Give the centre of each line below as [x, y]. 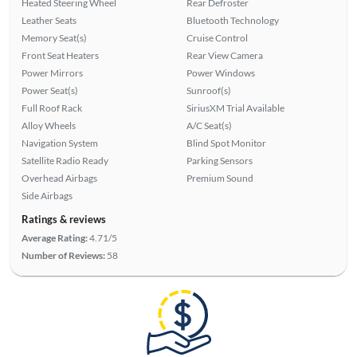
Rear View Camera [225, 55]
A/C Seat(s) [209, 125]
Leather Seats [49, 20]
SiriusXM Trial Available [235, 108]
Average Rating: [54, 237]
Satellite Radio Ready [65, 160]
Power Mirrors [52, 73]
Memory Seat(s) [54, 37]
